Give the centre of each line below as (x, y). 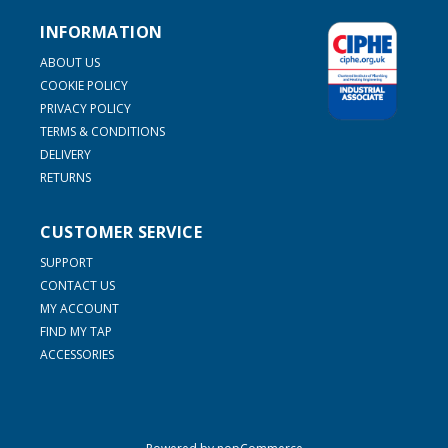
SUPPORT (66, 262)
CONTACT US (77, 285)
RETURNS (65, 177)
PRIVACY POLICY (85, 108)
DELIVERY (65, 154)
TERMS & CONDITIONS (102, 131)
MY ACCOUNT (79, 308)
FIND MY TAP (76, 331)
